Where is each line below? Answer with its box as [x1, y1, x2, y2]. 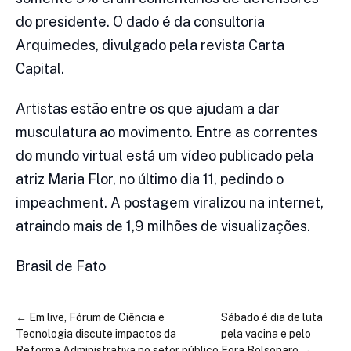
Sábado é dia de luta [221, 311, 324, 324]
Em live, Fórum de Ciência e [29, 311, 165, 324]
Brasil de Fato [16, 258, 106, 275]
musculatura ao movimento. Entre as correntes [16, 124, 317, 141]
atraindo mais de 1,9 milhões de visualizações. [16, 218, 310, 235]
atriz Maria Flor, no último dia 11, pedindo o [16, 171, 284, 188]
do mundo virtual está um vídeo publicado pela [16, 147, 313, 165]
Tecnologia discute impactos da [16, 327, 176, 341]
